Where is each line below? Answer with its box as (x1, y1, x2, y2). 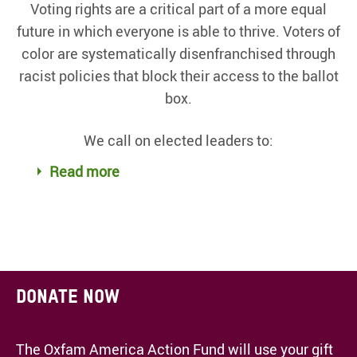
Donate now (16, 284, 120, 308)
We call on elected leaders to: (84, 131, 273, 151)
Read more (49, 162, 120, 182)
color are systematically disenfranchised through (22, 43, 335, 63)
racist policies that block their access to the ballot (18, 65, 339, 85)
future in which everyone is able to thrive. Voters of (17, 21, 340, 41)
